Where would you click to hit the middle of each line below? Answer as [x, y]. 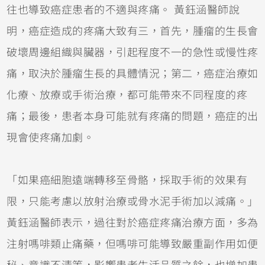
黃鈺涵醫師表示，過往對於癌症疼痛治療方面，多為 [132, 223]
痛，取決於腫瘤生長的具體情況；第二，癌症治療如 [132, 74]
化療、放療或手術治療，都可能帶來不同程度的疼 [127, 95]
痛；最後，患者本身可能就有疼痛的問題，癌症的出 [132, 116]
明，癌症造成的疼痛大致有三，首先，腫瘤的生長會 [132, 31]
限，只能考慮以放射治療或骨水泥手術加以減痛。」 [132, 201]
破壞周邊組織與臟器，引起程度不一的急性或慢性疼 [132, 52]
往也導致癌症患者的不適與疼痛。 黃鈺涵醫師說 [123, 10]
